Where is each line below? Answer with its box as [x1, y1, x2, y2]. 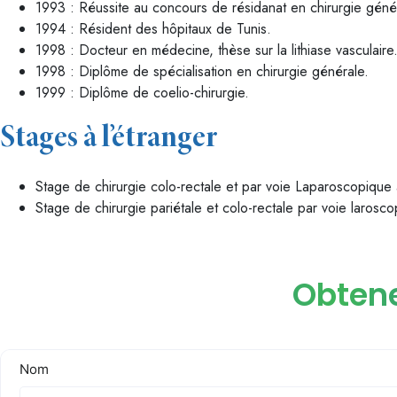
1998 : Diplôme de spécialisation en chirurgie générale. [35, 61, 369, 82]
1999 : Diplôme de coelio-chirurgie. [35, 82, 249, 104]
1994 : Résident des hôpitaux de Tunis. [35, 19, 271, 40]
